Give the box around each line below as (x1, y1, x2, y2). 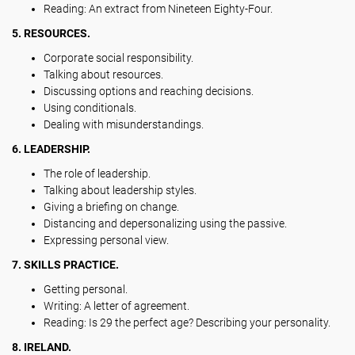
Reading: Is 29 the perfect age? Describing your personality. (44, 316, 330, 329)
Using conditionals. (44, 101, 136, 114)
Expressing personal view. (44, 234, 169, 246)
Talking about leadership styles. (44, 184, 197, 197)
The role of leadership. (44, 167, 151, 180)
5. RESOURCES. (12, 27, 90, 40)
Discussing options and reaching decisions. (44, 85, 254, 97)
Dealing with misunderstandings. (44, 118, 204, 131)
